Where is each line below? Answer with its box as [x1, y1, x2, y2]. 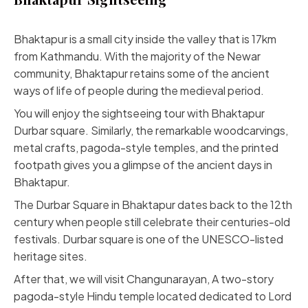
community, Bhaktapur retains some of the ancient [14, 66, 269, 80]
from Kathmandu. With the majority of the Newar [14, 49, 261, 63]
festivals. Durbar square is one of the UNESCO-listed [14, 232, 283, 246]
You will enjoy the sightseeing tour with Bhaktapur [14, 106, 265, 120]
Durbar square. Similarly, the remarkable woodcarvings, [14, 123, 288, 137]
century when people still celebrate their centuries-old [14, 214, 290, 229]
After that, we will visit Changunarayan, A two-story [14, 272, 274, 286]
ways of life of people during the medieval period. [14, 83, 264, 98]
